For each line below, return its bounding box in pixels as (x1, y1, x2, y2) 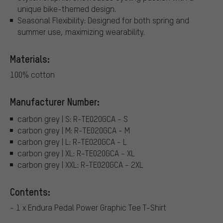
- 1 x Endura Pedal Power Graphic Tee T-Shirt (10, 202, 166, 213)
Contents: (10, 185, 50, 198)
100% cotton (10, 69, 55, 80)
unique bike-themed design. (17, 3, 116, 14)
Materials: (10, 52, 50, 66)
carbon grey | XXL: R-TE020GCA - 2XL (17, 159, 143, 170)
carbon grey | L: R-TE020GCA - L (17, 136, 127, 147)
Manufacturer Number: (10, 95, 100, 109)
